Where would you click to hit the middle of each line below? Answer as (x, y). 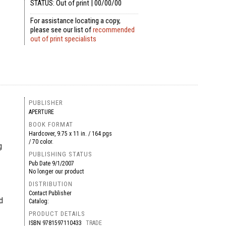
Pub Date (40, 163)
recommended (114, 30)
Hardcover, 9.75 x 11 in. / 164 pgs (70, 134)
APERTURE (41, 112)
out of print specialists (63, 39)
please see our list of (61, 30)
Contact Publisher (50, 193)
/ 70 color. (41, 142)
